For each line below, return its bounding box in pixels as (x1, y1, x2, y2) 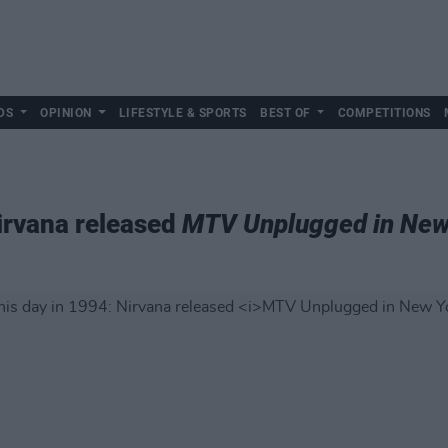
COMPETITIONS (337, 106, 431, 120)
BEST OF (260, 106, 311, 120)
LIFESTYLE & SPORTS (118, 106, 247, 120)
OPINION (40, 106, 92, 120)
